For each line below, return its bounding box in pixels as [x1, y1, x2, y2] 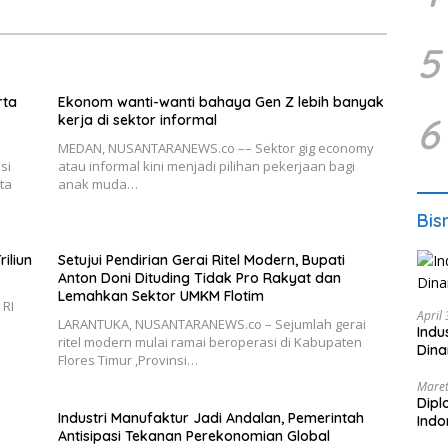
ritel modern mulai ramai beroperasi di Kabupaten [57, 333, 362, 352]
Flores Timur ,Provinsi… [57, 351, 198, 370]
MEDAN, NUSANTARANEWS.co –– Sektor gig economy [57, 139, 374, 158]
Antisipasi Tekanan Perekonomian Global [57, 427, 330, 446]
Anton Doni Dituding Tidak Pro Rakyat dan [57, 269, 341, 288]
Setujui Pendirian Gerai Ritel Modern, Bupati [57, 251, 345, 270]
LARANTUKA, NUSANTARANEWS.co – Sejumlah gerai [57, 315, 366, 334]
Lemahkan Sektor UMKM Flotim [57, 287, 264, 306]
